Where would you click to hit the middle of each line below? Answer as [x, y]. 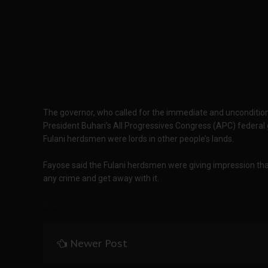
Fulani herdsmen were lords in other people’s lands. [138, 139]
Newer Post [99, 243]
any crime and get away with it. [101, 178]
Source [57, 205]
